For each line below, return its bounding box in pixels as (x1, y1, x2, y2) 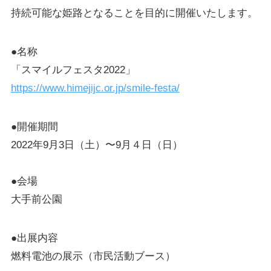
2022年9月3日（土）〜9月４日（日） (10, 139, 183, 151)
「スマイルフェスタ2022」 (10, 64, 135, 76)
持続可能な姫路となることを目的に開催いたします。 (10, 7, 258, 19)
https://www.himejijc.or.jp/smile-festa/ (10, 82, 180, 94)
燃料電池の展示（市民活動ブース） (10, 250, 175, 263)
